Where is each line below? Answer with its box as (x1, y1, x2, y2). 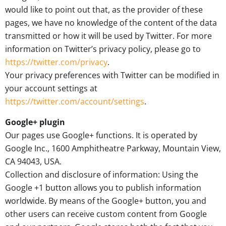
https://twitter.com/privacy (5, 56, 107, 68)
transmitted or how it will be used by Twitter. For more (5, 30, 212, 42)
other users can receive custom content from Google (5, 208, 207, 219)
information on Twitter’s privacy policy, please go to (5, 43, 201, 55)
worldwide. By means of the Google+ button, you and (5, 195, 206, 206)
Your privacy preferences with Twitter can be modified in (5, 70, 219, 81)
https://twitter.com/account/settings (5, 96, 144, 107)
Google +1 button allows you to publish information (5, 182, 201, 193)
